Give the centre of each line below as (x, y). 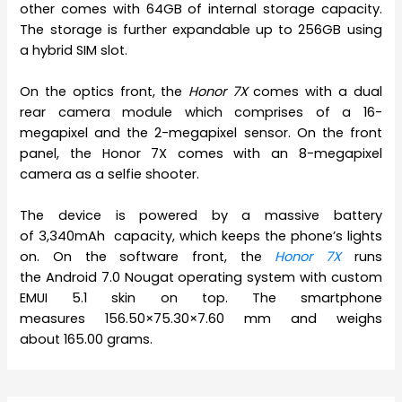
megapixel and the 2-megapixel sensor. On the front (201, 133)
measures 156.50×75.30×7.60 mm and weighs (201, 319)
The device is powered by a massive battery (201, 216)
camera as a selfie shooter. (110, 175)
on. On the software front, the (148, 257)
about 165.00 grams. (87, 340)
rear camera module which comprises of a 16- (201, 113)
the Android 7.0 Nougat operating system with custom (201, 278)
